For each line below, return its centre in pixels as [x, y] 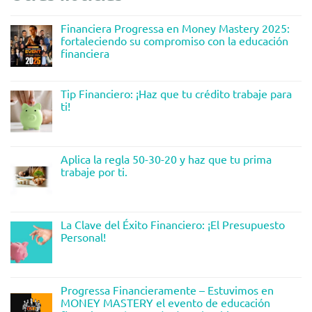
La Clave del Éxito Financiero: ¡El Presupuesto [173, 224]
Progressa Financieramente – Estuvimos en [167, 289]
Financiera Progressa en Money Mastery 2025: [175, 28]
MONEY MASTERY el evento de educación [165, 302]
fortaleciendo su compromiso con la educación [174, 41]
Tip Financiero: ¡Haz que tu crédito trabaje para [176, 94]
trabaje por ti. [94, 172]
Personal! [83, 236]
